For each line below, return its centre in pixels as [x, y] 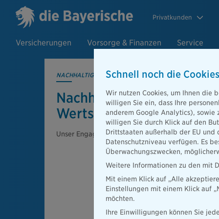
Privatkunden [172, 17]
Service [190, 43]
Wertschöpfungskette [125, 113]
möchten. [120, 198]
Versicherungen [44, 43]
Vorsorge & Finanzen [124, 43]
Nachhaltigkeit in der [123, 98]
